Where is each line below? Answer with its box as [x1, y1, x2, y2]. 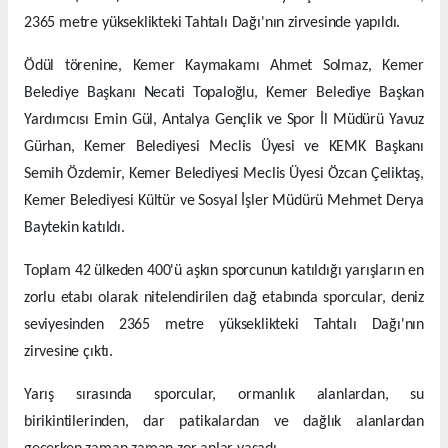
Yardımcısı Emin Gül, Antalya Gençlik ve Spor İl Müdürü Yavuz [24, 112, 424, 129]
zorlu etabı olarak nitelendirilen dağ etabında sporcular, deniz [24, 290, 424, 307]
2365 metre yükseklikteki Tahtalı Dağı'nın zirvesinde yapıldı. [24, 15, 401, 32]
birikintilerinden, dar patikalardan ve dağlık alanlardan [24, 414, 424, 431]
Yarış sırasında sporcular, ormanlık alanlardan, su [24, 387, 424, 404]
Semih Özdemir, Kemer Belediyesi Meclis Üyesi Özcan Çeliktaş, [24, 166, 424, 183]
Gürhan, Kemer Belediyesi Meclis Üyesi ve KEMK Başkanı [24, 139, 424, 156]
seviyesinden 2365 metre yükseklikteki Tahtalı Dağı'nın [24, 317, 424, 334]
